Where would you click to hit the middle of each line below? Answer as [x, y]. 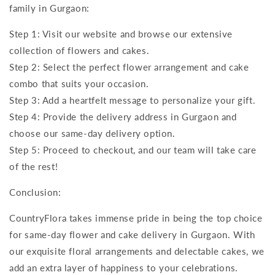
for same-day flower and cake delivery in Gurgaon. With [132, 234]
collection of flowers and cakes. [79, 50]
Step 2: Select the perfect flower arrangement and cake [129, 67]
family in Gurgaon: [49, 8]
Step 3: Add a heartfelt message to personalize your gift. [133, 100]
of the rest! [34, 166]
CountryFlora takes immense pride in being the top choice [136, 218]
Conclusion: [35, 192]
